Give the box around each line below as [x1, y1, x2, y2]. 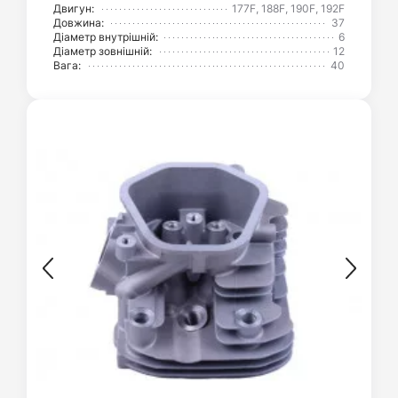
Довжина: [53, 16, 104, 29]
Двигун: [53, 2, 94, 15]
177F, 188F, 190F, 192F [232, 2, 345, 15]
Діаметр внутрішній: [53, 30, 158, 44]
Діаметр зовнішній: [53, 44, 152, 58]
